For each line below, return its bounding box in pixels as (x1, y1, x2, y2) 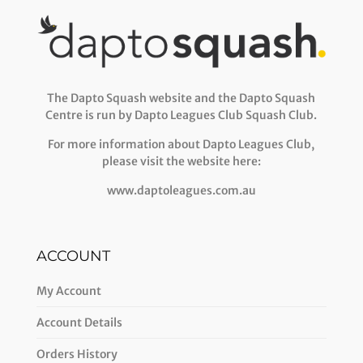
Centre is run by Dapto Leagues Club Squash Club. (45, 108, 318, 123)
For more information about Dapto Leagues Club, (48, 137, 315, 152)
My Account (36, 283, 101, 298)
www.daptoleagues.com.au (106, 183, 256, 199)
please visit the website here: (101, 154, 261, 169)
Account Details (36, 314, 122, 330)
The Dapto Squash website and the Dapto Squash (47, 91, 316, 106)
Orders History (36, 346, 117, 361)
